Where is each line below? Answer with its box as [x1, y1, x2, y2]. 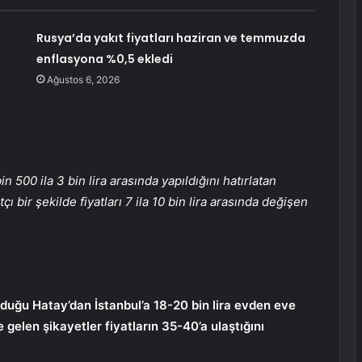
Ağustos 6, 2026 [46, 74, 120, 86]
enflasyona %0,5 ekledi [36, 51, 173, 68]
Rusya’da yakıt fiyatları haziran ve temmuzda [36, 30, 305, 47]
